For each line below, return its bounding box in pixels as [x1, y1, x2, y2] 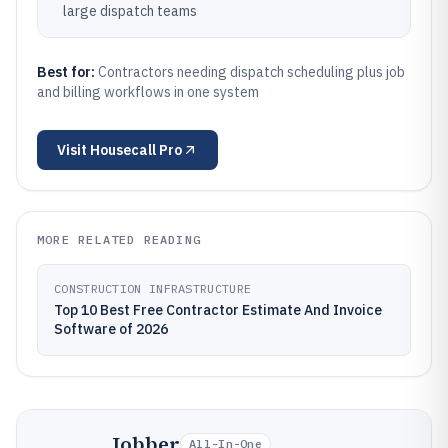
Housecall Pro [90, 141, 182, 159]
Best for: [37, 63, 98, 81]
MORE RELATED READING [37, 232, 201, 247]
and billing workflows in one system [37, 83, 259, 101]
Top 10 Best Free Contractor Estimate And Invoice [54, 301, 382, 319]
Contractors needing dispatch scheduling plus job [98, 63, 405, 81]
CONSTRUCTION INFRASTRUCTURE [54, 281, 252, 296]
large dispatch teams [63, 2, 197, 20]
